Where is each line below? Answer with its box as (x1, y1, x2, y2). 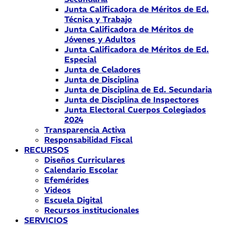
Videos (44, 185, 71, 195)
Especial (64, 54, 96, 64)
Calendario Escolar (44, 165, 118, 175)
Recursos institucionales (44, 205, 139, 215)
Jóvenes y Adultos (64, 34, 136, 44)
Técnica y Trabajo (64, 14, 132, 24)
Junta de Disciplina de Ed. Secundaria (64, 84, 212, 94)
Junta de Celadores (64, 64, 141, 74)
